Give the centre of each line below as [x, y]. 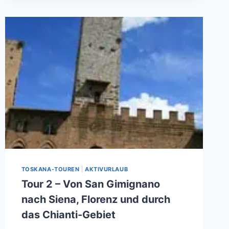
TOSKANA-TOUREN [50, 169]
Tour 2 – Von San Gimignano [90, 184]
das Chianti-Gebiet [68, 215]
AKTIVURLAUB [107, 169]
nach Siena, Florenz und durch [96, 200]
